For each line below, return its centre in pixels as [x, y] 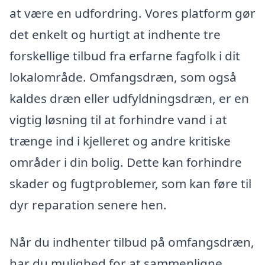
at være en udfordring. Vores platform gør [132, 13]
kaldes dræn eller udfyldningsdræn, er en [129, 98]
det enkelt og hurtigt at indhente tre [115, 34]
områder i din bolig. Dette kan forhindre [126, 162]
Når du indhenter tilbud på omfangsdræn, [132, 242]
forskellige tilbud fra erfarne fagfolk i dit [125, 55]
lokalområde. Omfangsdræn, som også [123, 77]
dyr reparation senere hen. [88, 204]
